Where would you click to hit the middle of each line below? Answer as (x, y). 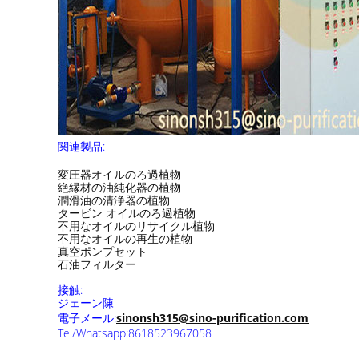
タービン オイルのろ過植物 (127, 213)
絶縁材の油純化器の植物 (119, 187)
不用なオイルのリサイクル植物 (136, 226)
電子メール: (87, 318)
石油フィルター (97, 264)
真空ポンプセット (103, 251)
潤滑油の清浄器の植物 (114, 200)
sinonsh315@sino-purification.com (212, 318)
